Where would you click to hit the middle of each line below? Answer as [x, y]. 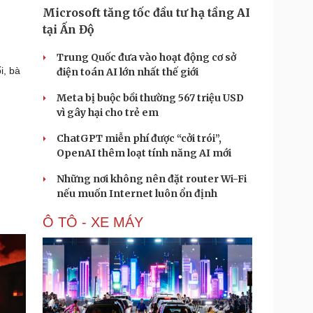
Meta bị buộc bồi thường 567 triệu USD [150, 98]
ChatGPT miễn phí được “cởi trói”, [139, 138]
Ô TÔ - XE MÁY [93, 222]
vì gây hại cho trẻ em [108, 112]
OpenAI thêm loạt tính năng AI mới [144, 153]
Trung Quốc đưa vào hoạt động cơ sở [146, 57]
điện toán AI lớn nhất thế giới [128, 72]
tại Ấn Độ [68, 29]
